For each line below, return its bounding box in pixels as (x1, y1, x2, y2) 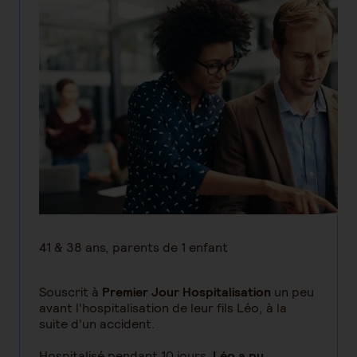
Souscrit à (39, 284, 102, 300)
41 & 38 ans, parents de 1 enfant (39, 239, 228, 256)
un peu (274, 284, 314, 300)
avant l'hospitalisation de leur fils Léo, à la (39, 300, 287, 316)
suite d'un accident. (39, 316, 155, 332)
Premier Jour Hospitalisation (102, 284, 274, 300)
